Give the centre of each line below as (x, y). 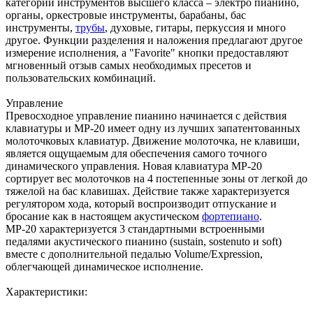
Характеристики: (48, 291)
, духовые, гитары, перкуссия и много (195, 27)
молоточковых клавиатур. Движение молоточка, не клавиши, (153, 140)
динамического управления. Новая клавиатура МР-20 (134, 166)
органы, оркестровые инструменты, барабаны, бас (126, 15)
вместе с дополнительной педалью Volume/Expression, (134, 254)
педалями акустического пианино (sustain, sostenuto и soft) (144, 241)
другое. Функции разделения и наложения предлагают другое (154, 40)
